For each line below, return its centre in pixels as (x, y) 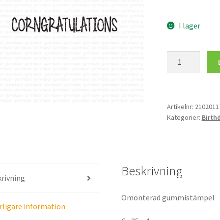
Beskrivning (152, 171)
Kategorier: (184, 117)
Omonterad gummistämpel (168, 198)
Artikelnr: (181, 106)
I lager (190, 26)
